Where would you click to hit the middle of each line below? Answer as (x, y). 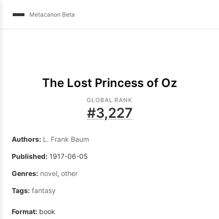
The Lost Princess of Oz (109, 83)
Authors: (26, 139)
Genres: (25, 174)
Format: (24, 212)
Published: (30, 156)
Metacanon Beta (52, 14)
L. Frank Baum (66, 139)
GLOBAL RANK (109, 100)
